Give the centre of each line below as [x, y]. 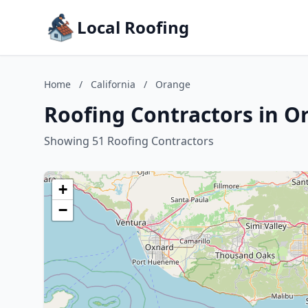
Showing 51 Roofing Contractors [129, 141]
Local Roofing [133, 27]
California [113, 84]
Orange [173, 84]
